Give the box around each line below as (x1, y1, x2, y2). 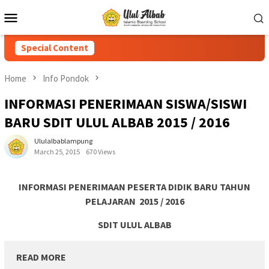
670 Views (86, 147, 115, 157)
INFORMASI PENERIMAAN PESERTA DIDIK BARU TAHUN (19, 181, 250, 193)
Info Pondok (43, 73, 89, 84)
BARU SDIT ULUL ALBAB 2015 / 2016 (4, 113, 230, 132)
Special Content (21, 42, 88, 53)
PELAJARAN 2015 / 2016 (85, 195, 184, 208)
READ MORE (16, 251, 66, 264)
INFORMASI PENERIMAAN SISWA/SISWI (4, 94, 247, 113)
